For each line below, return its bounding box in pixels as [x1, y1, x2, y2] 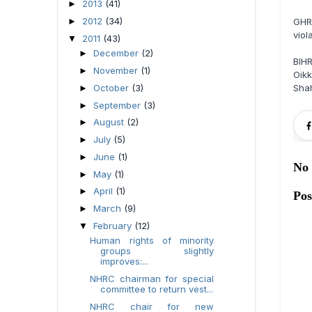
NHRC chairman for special [90, 273, 214, 284]
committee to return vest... [100, 283, 214, 295]
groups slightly [100, 245, 214, 257]
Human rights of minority [90, 235, 214, 247]
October [93, 81, 132, 93]
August [93, 116, 127, 128]
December [93, 47, 141, 59]
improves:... [100, 256, 149, 267]
